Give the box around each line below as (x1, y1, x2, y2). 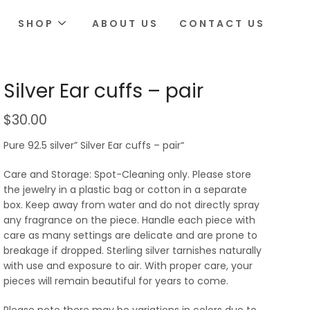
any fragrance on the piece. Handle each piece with (3, 213, 255, 228)
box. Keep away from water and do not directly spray (3, 198, 259, 212)
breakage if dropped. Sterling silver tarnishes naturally (3, 244, 262, 258)
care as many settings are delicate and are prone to (3, 228, 257, 243)
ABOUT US (92, 16, 159, 30)
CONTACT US (179, 16, 266, 30)
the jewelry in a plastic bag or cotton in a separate (3, 183, 247, 197)
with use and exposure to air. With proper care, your (3, 259, 253, 273)
